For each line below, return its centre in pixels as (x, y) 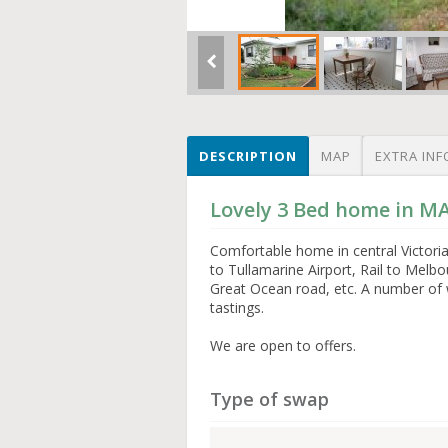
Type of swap (270, 399)
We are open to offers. (283, 345)
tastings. (237, 307)
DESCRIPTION (248, 156)
